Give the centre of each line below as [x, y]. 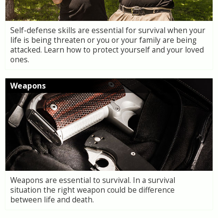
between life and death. [52, 200]
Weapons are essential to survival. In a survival [93, 180]
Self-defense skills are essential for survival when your [108, 30]
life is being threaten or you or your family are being [103, 40]
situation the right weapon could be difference [92, 190]
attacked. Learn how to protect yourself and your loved [107, 50]
